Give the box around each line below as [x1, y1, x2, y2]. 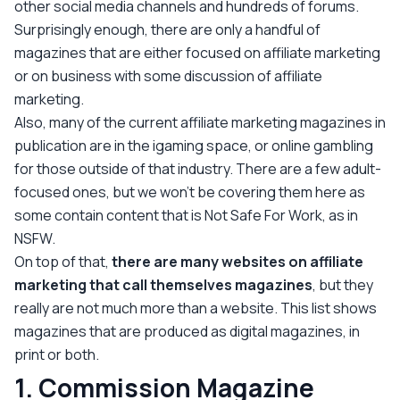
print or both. [14, 344, 99, 364]
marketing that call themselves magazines [14, 274, 312, 295]
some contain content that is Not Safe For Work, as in [14, 204, 358, 225]
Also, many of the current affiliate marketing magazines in [14, 112, 386, 132]
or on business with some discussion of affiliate [14, 65, 322, 86]
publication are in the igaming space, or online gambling [14, 135, 373, 155]
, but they [312, 274, 373, 295]
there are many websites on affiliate [112, 251, 363, 271]
